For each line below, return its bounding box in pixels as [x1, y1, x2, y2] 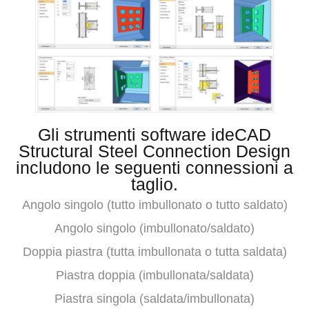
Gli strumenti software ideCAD [38, 124, 271, 144]
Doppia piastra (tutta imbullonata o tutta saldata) [22, 244, 287, 259]
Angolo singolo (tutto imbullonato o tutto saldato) [21, 197, 288, 212]
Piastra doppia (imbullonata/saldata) [55, 268, 254, 282]
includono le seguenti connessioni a [16, 157, 293, 177]
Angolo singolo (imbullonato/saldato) [54, 221, 255, 235]
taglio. [131, 174, 178, 194]
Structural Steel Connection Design [19, 141, 290, 161]
